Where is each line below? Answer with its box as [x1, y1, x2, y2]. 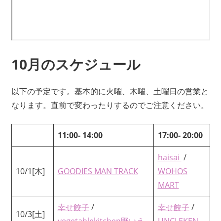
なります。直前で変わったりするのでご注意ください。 [11, 100, 209, 111]
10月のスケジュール [11, 55, 141, 74]
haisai [157, 152, 182, 163]
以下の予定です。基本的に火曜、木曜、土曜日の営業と [11, 86, 209, 97]
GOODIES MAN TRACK [57, 166, 138, 177]
